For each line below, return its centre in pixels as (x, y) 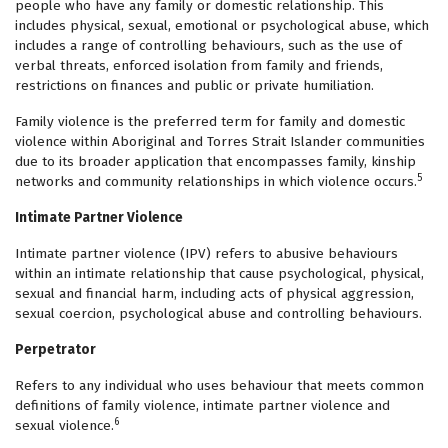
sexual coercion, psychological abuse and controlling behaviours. (218, 313)
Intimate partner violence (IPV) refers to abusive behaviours (206, 253)
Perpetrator (55, 349)
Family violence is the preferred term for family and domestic (210, 121)
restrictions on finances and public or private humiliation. (194, 85)
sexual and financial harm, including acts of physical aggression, (214, 293)
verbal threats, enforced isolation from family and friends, (199, 65)
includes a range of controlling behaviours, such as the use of (208, 45)
